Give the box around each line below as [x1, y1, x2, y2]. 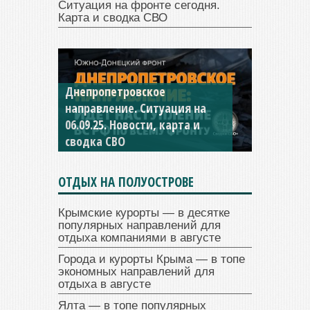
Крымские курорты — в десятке [58, 206, 230, 220]
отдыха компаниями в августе [58, 231, 221, 245]
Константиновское [65, 83, 163, 100]
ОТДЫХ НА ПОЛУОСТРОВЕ [58, 173, 194, 192]
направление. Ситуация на [65, 100, 206, 117]
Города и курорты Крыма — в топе [58, 253, 245, 266]
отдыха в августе [58, 277, 151, 291]
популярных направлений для [58, 219, 221, 232]
